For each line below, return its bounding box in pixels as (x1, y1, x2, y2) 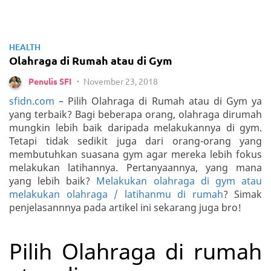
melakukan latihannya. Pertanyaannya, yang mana (9, 161, 262, 175)
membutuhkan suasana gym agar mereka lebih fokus (9, 148, 262, 162)
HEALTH (9, 41, 41, 53)
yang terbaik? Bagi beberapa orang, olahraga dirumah (9, 108, 262, 122)
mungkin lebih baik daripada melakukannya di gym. (9, 121, 262, 135)
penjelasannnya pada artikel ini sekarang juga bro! (9, 201, 241, 215)
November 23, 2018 (83, 75, 158, 87)
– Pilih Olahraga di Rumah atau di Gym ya (54, 94, 262, 108)
